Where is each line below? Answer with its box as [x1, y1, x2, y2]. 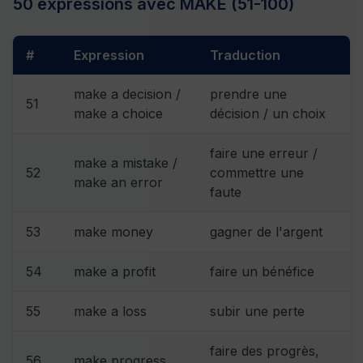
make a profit [74, 263, 156, 280]
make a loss [74, 302, 147, 319]
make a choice [74, 105, 163, 122]
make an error [74, 173, 163, 190]
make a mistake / [74, 154, 177, 171]
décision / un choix [210, 105, 326, 122]
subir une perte [210, 302, 305, 319]
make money [74, 223, 153, 240]
